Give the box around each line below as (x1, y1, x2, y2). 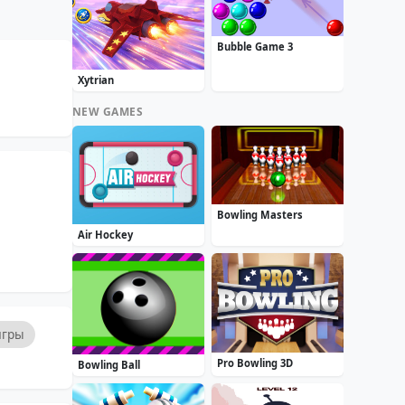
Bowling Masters (216, 208, 303, 222)
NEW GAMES (72, 103, 144, 119)
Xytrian (77, 72, 114, 87)
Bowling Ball (77, 358, 140, 372)
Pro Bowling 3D (216, 355, 293, 370)
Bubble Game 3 (216, 40, 293, 54)
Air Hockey (77, 228, 133, 242)
